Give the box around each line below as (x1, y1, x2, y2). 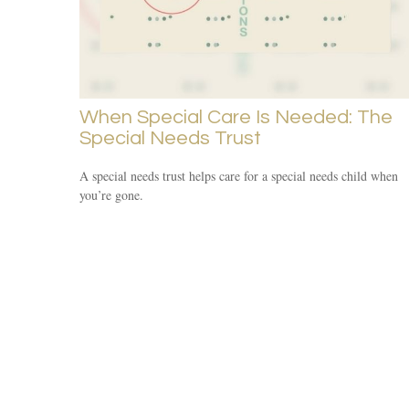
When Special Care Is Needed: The (79, 106, 393, 128)
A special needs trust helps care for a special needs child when (79, 166, 398, 184)
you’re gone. (79, 185, 143, 204)
